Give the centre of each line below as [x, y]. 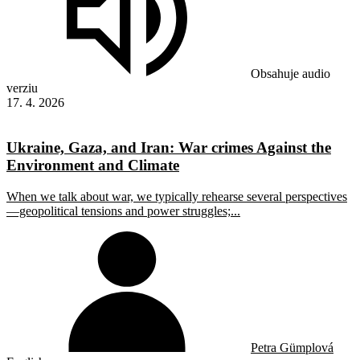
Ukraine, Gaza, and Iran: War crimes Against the [169, 148]
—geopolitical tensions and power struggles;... [123, 211]
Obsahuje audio [290, 73]
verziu [22, 88]
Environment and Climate [93, 166]
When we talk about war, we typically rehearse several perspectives [177, 197]
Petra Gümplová [292, 348]
